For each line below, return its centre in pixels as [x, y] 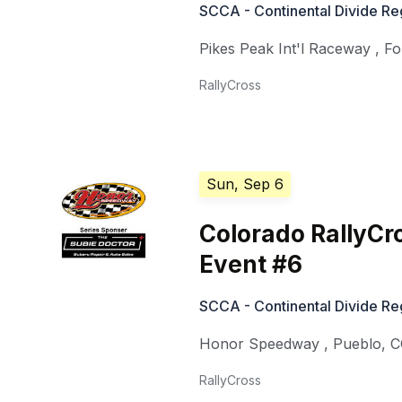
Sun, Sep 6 [245, 184]
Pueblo [358, 344]
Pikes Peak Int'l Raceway [285, 49]
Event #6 [251, 265]
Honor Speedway [260, 344]
